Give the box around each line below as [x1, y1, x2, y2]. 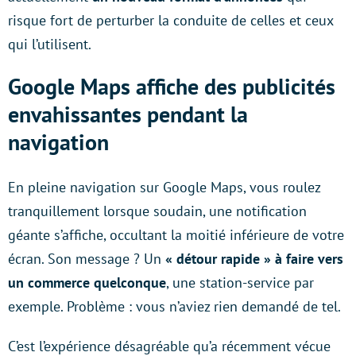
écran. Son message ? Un [8, 250, 165, 269]
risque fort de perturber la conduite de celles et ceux [8, 11, 333, 30]
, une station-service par [166, 273, 314, 292]
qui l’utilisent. [8, 35, 91, 54]
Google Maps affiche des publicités [8, 72, 335, 102]
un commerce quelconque [8, 273, 166, 292]
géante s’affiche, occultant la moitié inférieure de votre [8, 226, 344, 245]
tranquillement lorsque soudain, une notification [8, 202, 307, 221]
